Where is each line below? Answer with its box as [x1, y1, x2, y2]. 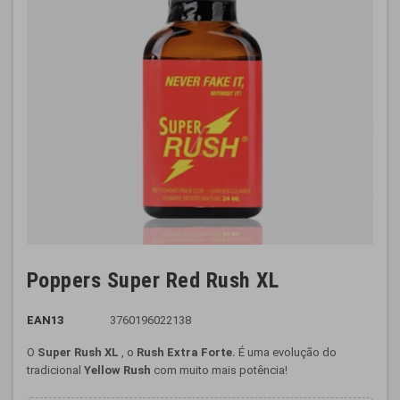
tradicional [27, 363, 84, 377]
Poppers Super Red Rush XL [27, 268, 279, 293]
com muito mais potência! [151, 363, 287, 377]
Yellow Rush [84, 363, 151, 377]
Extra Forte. [167, 346, 236, 359]
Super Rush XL [37, 346, 119, 359]
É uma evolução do [236, 346, 337, 359]
